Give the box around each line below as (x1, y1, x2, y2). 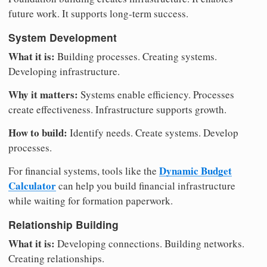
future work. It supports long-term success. (8, 6, 188, 20)
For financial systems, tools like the (8, 163, 159, 178)
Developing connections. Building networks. (55, 237, 244, 251)
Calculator (8, 178, 56, 193)
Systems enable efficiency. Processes (78, 87, 234, 101)
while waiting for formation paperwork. (8, 193, 173, 207)
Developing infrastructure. (8, 64, 120, 78)
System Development (8, 30, 117, 45)
